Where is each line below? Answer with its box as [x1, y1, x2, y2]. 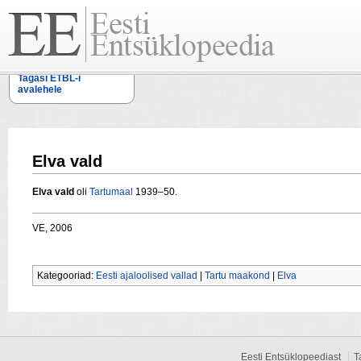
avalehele [18, 84, 62, 95]
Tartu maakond [205, 270, 270, 282]
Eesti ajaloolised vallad [96, 270, 197, 282]
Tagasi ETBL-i [18, 73, 81, 84]
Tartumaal [89, 186, 133, 198]
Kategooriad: [37, 270, 96, 282]
